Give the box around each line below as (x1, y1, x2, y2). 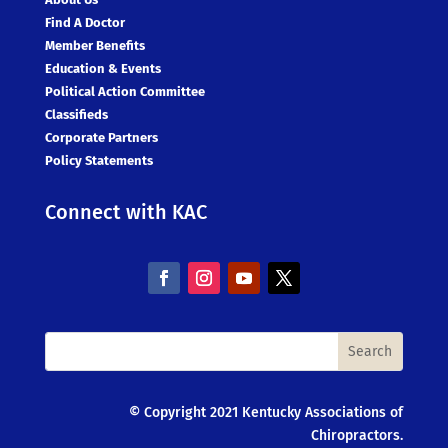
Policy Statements (44, 152, 153, 168)
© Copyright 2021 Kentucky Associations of (129, 403, 404, 421)
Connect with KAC (44, 199, 207, 224)
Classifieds (44, 106, 108, 122)
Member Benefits (44, 37, 145, 53)
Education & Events (44, 60, 161, 76)
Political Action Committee (44, 83, 205, 99)
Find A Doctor (44, 14, 125, 30)
